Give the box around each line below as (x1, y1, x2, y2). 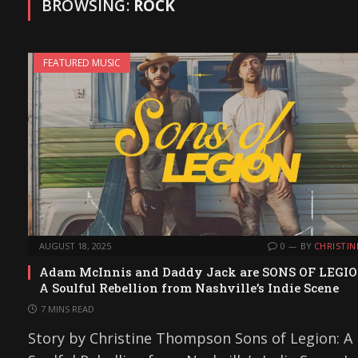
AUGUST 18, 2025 (39, 240, 111, 253)
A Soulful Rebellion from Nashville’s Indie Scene (39, 280, 339, 296)
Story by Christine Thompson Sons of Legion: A (28, 328, 352, 348)
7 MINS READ (41, 303, 94, 316)
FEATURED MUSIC (43, 56, 121, 70)
